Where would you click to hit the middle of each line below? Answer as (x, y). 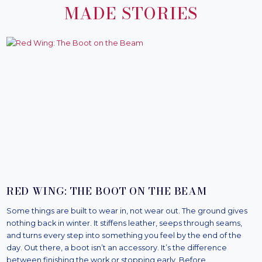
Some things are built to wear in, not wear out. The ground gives (127, 211)
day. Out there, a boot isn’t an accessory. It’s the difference (116, 247)
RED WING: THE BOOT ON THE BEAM (107, 191)
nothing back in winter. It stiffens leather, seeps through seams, (124, 223)
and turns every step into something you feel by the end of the (124, 235)
